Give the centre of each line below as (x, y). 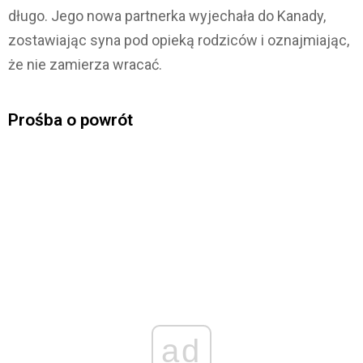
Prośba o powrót (70, 120)
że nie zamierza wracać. (85, 65)
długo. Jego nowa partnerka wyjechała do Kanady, (167, 16)
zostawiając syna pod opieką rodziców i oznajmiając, (179, 41)
